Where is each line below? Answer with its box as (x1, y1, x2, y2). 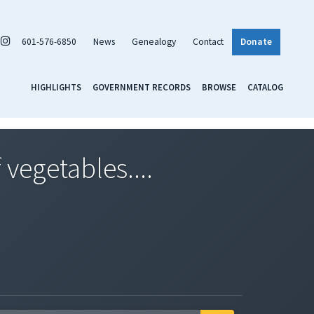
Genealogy (132, 35, 176, 48)
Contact (193, 35, 224, 48)
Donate (240, 35, 272, 48)
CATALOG (247, 81, 283, 93)
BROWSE (202, 81, 236, 93)
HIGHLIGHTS (31, 81, 81, 93)
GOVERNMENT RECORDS (93, 81, 191, 93)
